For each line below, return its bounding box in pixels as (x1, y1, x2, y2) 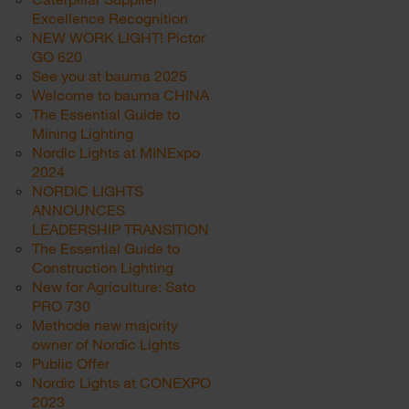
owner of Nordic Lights (32, 335, 180, 352)
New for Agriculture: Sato (32, 278, 195, 295)
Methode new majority (32, 316, 178, 333)
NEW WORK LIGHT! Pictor (32, 28, 205, 46)
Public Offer (32, 354, 110, 372)
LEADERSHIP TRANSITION (32, 220, 209, 237)
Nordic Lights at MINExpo (32, 143, 200, 161)
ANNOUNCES (32, 201, 125, 218)
